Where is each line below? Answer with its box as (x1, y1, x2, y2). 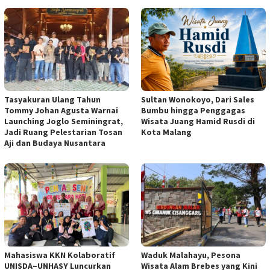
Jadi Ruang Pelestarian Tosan (4, 127, 122, 138)
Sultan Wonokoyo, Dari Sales (141, 94, 254, 105)
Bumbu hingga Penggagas (141, 105, 245, 116)
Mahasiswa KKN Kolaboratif (4, 250, 115, 261)
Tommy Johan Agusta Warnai (4, 105, 118, 116)
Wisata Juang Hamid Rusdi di (141, 116, 255, 127)
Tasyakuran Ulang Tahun (4, 94, 101, 105)
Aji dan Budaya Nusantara (4, 137, 105, 149)
